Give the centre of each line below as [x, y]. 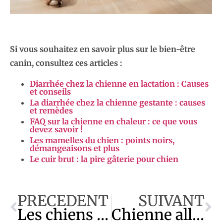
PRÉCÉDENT [63, 201]
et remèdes [51, 110]
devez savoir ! [56, 129]
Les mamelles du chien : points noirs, [102, 140]
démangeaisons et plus [75, 148]
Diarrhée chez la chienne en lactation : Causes [119, 83]
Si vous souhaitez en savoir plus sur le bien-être [103, 49]
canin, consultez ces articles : [66, 63]
